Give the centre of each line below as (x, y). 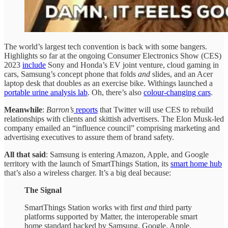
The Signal (43, 190)
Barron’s (60, 109)
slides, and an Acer (181, 74)
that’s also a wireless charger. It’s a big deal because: (88, 173)
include (34, 65)
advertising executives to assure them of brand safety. (89, 137)
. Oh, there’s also (116, 92)
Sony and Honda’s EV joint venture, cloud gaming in (132, 65)
